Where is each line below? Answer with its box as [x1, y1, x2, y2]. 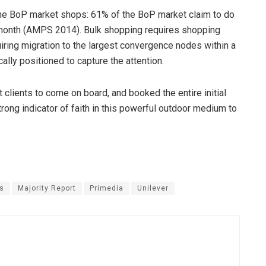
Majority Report [18, 183, 76, 192]
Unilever [137, 183, 169, 192]
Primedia [90, 183, 123, 192]
